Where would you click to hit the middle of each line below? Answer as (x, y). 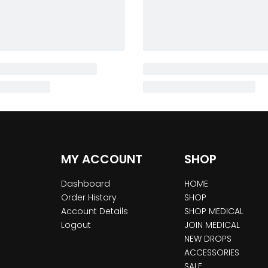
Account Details (94, 211)
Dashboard (85, 184)
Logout (76, 225)
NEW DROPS (208, 239)
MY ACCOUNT (101, 159)
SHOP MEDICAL (214, 211)
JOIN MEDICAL (212, 225)
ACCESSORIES (211, 253)
